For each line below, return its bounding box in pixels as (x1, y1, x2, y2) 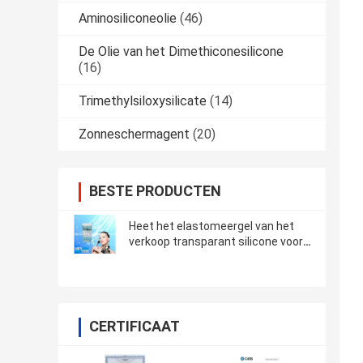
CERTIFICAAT (89, 318, 180, 335)
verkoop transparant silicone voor (129, 235, 303, 249)
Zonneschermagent (79, 126, 190, 143)
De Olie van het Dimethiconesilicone (79, 44, 284, 60)
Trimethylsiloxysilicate (79, 93, 207, 109)
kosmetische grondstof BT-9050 (129, 250, 299, 264)
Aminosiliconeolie (79, 11, 177, 27)
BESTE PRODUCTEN (89, 182, 221, 200)
